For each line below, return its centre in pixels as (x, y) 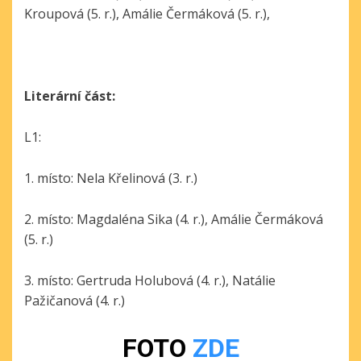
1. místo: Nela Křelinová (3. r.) (111, 178)
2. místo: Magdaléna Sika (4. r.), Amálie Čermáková (174, 219)
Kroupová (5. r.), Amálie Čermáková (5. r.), (147, 14)
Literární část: (70, 96)
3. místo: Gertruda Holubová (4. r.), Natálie (150, 280)
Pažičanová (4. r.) (75, 301)
